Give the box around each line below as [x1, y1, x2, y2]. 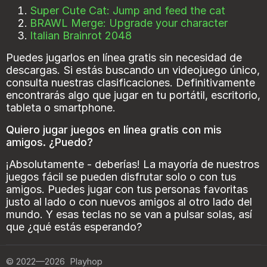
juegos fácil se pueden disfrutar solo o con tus [6, 170, 236, 184]
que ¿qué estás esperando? [6, 221, 142, 234]
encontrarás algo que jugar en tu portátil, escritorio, [6, 89, 260, 102]
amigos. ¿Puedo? [6, 136, 93, 149]
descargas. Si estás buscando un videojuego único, [6, 64, 260, 77]
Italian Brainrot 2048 [30, 29, 132, 42]
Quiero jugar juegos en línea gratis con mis [6, 123, 222, 136]
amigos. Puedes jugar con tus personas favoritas [6, 183, 248, 196]
